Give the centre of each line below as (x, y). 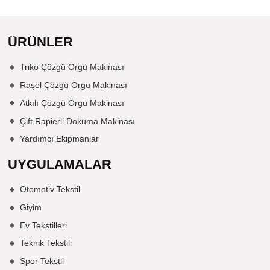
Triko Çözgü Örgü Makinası (72, 67)
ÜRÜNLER (41, 42)
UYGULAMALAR (60, 164)
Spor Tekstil (42, 261)
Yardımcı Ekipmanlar (59, 139)
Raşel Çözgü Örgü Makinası (73, 85)
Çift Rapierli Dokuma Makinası (77, 121)
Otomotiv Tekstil (50, 190)
